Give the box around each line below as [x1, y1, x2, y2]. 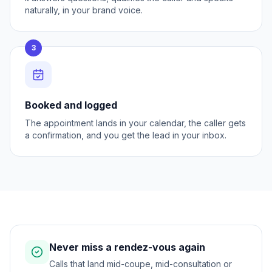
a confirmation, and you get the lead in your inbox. [25, 130, 226, 140]
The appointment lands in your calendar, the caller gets [25, 118, 246, 128]
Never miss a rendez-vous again [49, 241, 205, 253]
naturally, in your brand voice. [25, 5, 143, 15]
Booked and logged [25, 99, 117, 111]
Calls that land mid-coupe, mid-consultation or [49, 259, 232, 269]
